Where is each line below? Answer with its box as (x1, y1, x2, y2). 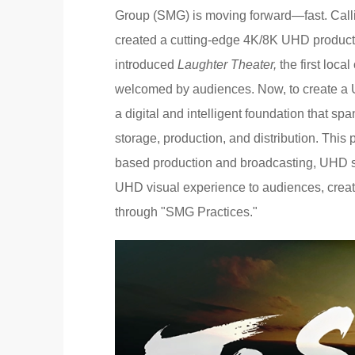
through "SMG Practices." (115, 205, 258, 219)
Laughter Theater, (177, 58, 277, 71)
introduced (115, 58, 177, 71)
